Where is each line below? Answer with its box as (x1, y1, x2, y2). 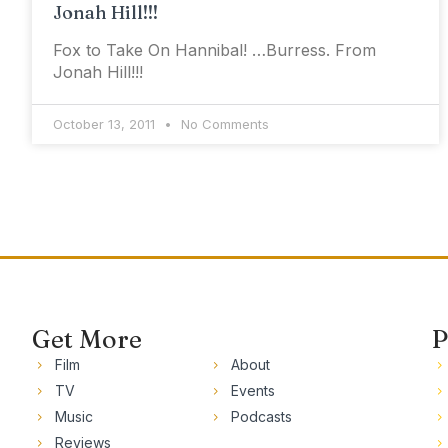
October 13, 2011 (53, 116, 159, 132)
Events (230, 382, 275, 399)
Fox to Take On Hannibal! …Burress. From (53, 40, 376, 60)
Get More (32, 324, 142, 354)
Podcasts (230, 408, 292, 425)
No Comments (177, 116, 269, 132)
